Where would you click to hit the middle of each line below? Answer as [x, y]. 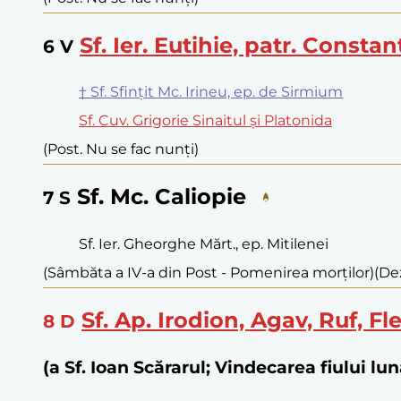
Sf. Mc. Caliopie [162, 197]
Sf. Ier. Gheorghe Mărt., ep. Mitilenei [204, 244]
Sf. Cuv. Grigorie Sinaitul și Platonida [205, 121]
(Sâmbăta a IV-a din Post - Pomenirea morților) [209, 273]
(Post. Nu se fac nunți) [121, 149]
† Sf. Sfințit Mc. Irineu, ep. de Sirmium [211, 92]
